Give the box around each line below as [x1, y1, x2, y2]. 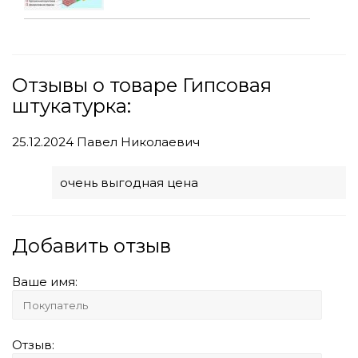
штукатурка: [12, 93, 131, 117]
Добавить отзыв [12, 233, 171, 257]
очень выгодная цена [60, 174, 198, 190]
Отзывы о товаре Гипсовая [12, 73, 272, 97]
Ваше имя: [12, 273, 78, 289]
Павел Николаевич [74, 133, 200, 149]
